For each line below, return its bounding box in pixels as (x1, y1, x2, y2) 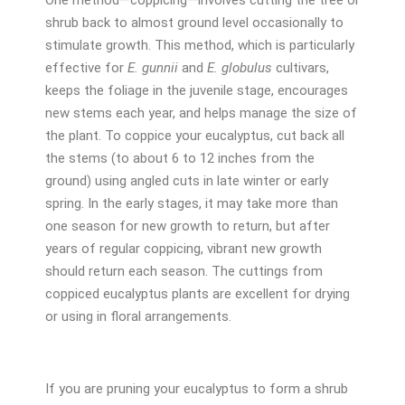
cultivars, (272, 59, 329, 76)
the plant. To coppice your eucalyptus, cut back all (45, 127, 344, 144)
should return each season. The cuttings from (45, 262, 323, 279)
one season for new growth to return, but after (45, 217, 330, 234)
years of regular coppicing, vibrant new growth (45, 240, 322, 257)
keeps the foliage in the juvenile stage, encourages (45, 81, 348, 99)
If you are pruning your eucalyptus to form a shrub (45, 380, 348, 397)
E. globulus (207, 59, 272, 76)
